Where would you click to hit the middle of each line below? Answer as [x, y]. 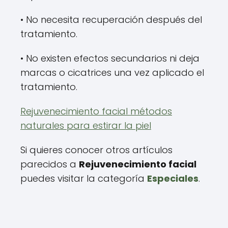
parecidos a [50, 164]
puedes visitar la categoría [84, 179]
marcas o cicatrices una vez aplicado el [112, 73]
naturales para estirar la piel [86, 126]
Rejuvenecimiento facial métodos [96, 111]
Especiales [173, 179]
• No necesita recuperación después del [111, 20]
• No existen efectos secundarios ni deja [110, 59]
